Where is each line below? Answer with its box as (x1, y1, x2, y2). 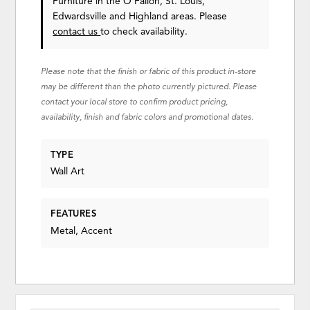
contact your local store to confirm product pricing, (41, 97, 228, 107)
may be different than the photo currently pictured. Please (41, 82, 257, 92)
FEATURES (51, 208, 97, 220)
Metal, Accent (51, 224, 113, 237)
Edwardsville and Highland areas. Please (53, 10, 228, 23)
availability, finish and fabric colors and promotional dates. (41, 112, 254, 122)
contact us (53, 26, 101, 38)
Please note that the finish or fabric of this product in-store (41, 66, 257, 77)
